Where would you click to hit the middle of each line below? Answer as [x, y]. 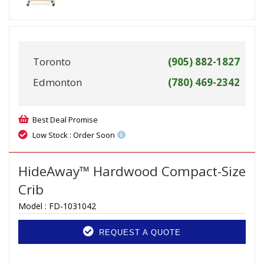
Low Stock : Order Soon [74, 135]
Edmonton [57, 82]
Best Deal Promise [65, 120]
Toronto [52, 62]
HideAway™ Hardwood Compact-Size [132, 171]
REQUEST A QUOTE [138, 233]
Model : [34, 206]
